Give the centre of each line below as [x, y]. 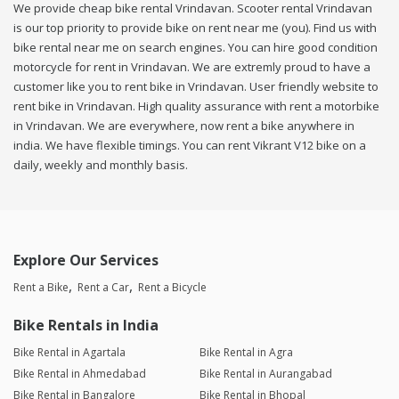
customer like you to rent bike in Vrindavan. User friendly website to [196, 87]
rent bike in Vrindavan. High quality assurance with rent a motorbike [196, 106]
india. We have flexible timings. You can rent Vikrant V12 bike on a [190, 146]
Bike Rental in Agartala [69, 353]
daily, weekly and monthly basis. [101, 165]
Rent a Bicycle [172, 288]
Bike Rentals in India [86, 326]
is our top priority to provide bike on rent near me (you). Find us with [195, 28]
